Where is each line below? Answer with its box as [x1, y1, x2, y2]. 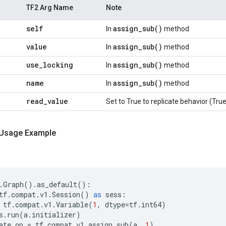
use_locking [26, 60, 73, 70]
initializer [32, 210, 76, 219]
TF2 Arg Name [26, 4, 73, 12]
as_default [37, 180, 77, 189]
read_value [26, 96, 68, 106]
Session [52, 190, 80, 199]
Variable [56, 200, 88, 209]
